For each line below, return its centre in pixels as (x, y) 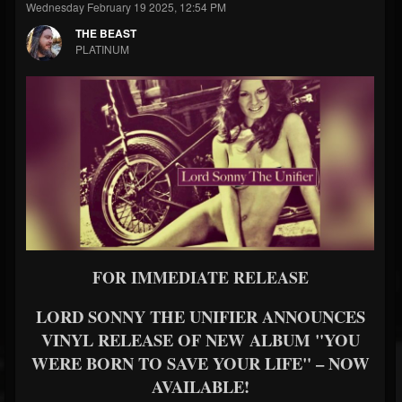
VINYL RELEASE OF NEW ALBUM (178, 340)
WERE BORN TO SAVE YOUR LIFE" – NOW (200, 363)
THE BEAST (106, 33)
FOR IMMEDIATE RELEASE (200, 277)
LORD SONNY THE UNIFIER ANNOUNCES (200, 316)
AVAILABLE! (200, 386)
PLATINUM (102, 49)
